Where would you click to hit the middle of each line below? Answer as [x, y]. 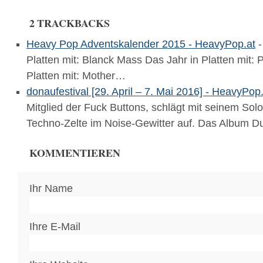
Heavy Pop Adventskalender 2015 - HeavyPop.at [141, 44]
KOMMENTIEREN [75, 153]
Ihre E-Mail [55, 227]
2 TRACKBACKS [70, 23]
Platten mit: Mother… [76, 76]
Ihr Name [51, 188]
